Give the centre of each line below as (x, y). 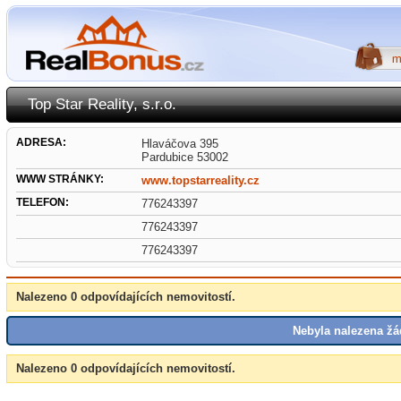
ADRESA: (41, 142)
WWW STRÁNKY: (60, 179)
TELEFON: (43, 202)
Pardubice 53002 (185, 157)
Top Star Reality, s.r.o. (102, 104)
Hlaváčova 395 (180, 144)
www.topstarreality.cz (200, 180)
